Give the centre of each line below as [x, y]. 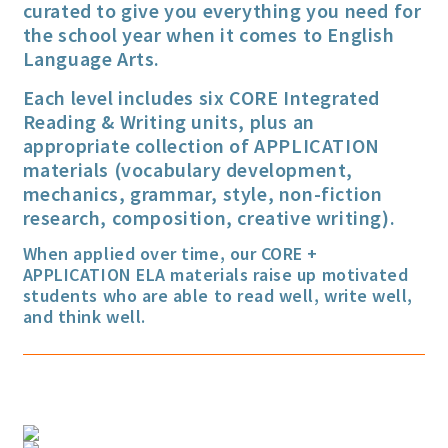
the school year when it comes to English [208, 34]
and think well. [84, 317]
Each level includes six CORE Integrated [201, 97]
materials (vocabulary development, [188, 169]
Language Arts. [91, 58]
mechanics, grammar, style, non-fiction [202, 193]
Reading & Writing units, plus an [168, 121]
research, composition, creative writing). [209, 217]
